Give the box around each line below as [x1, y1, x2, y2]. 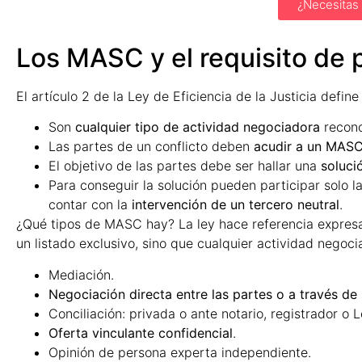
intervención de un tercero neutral [132, 196, 339, 213]
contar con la [48, 196, 132, 213]
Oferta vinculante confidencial [48, 324, 233, 341]
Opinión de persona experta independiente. [48, 343, 311, 360]
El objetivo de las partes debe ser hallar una [48, 158, 321, 175]
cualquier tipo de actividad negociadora [75, 119, 320, 136]
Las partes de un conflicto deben [48, 138, 254, 155]
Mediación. [48, 266, 114, 283]
